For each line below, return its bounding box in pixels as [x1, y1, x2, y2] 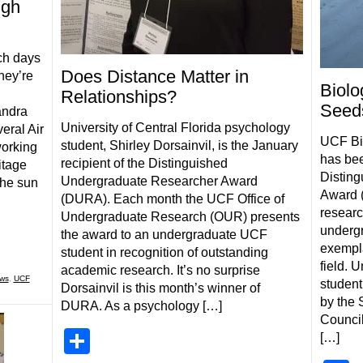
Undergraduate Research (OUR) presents [60, 210, 300, 224]
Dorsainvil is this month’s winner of [60, 281, 260, 295]
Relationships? [60, 87, 177, 107]
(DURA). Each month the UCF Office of [60, 192, 284, 206]
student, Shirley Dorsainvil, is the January [60, 139, 298, 152]
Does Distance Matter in [60, 66, 249, 87]
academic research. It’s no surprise [60, 263, 260, 277]
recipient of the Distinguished [60, 156, 228, 170]
